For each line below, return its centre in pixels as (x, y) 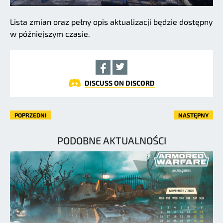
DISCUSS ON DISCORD (119, 83)
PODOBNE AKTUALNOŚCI (111, 141)
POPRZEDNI (31, 115)
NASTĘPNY (193, 115)
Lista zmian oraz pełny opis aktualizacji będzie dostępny (111, 22)
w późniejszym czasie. (50, 34)
